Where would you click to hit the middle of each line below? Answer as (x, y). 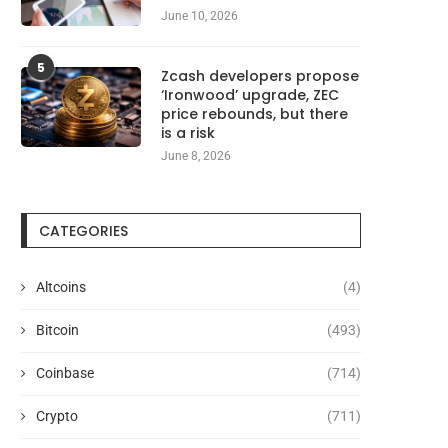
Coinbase (65, 373)
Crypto (57, 416)
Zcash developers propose (260, 76)
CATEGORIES (83, 231)
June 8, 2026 (196, 156)
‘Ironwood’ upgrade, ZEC (250, 95)
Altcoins (61, 287)
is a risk (188, 133)
